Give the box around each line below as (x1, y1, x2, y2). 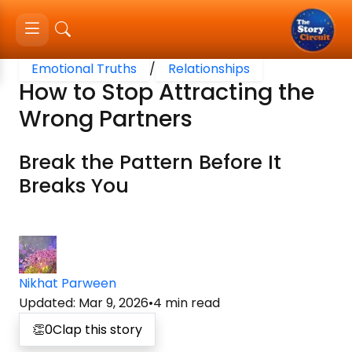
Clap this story (53, 321, 142, 339)
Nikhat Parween (19, 274, 116, 292)
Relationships (168, 60, 250, 78)
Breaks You (19, 172, 129, 200)
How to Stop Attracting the (19, 76, 314, 108)
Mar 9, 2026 (79, 294, 148, 312)
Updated (19, 294, 73, 312)
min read (165, 294, 220, 312)
